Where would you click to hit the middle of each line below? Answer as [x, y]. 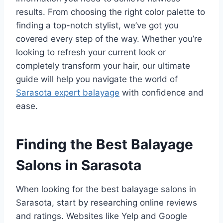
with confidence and [162, 93]
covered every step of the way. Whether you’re [109, 39]
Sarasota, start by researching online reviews [107, 203]
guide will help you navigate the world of [97, 79]
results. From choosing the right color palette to [111, 12]
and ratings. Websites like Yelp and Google [102, 216]
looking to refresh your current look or [91, 53]
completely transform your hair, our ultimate [103, 66]
